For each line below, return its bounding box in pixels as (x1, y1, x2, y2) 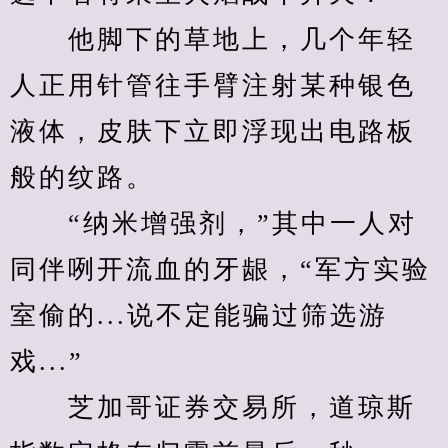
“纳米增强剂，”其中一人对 (10, 209, 417, 238)
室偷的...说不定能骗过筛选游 (10, 301, 388, 330)
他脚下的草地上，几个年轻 (10, 25, 416, 54)
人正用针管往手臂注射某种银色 (10, 71, 416, 100)
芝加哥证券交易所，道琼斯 (10, 393, 416, 422)
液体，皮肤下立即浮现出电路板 (10, 117, 416, 146)
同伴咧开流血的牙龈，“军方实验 (10, 255, 431, 284)
